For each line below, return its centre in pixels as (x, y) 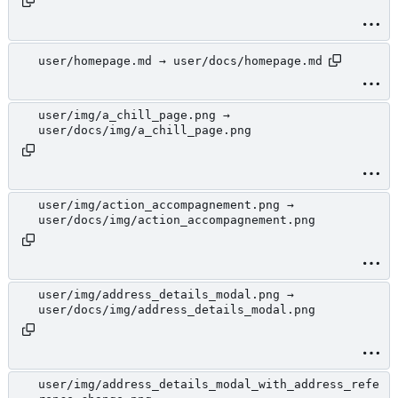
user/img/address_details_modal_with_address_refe (209, 385)
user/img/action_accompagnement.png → (166, 205)
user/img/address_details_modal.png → (166, 295)
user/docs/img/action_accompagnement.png (177, 220)
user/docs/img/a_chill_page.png (145, 131)
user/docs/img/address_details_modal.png (177, 310)
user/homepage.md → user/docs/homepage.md (180, 60)
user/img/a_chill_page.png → (134, 115)
